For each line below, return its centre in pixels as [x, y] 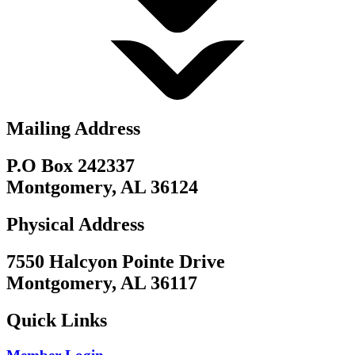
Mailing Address [73, 129]
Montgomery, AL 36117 [102, 283]
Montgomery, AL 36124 [102, 187]
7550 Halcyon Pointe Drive [116, 262]
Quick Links [57, 321]
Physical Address [75, 225]
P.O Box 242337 [71, 166]
